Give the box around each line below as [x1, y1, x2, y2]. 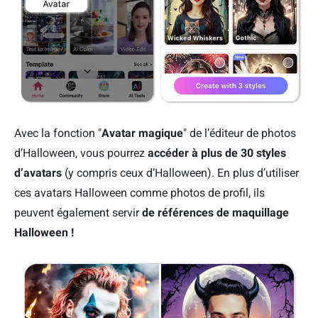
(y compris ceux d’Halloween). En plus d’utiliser [62, 165, 299, 180]
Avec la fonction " [14, 126, 102, 140]
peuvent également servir [14, 205, 142, 219]
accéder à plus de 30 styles [148, 146, 286, 160]
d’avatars [14, 165, 62, 180]
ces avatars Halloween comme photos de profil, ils [14, 185, 265, 199]
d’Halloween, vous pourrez [14, 146, 148, 160]
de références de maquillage [142, 205, 289, 219]
